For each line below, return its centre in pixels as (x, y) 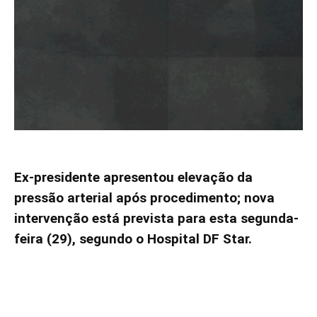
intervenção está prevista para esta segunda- (156, 218)
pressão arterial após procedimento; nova (144, 197)
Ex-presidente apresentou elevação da (133, 177)
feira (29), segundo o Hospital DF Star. (133, 238)
